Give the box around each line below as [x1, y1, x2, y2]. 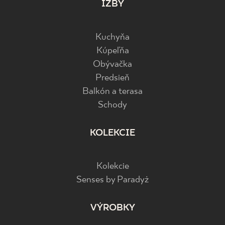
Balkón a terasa [82, 86, 143, 97]
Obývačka [93, 59, 132, 70]
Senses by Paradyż [76, 174, 149, 185]
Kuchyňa [95, 32, 130, 43]
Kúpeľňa [96, 45, 129, 56]
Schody [98, 99, 127, 110]
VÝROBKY [90, 202, 135, 213]
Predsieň [95, 72, 130, 83]
